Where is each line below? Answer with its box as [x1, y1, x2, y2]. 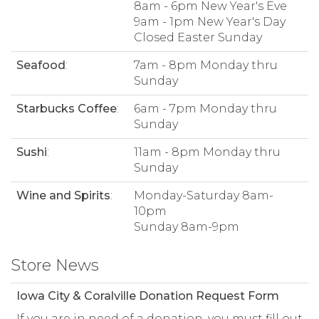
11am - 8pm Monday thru [134, 145, 281, 159]
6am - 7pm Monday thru [134, 102, 277, 116]
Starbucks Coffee [16, 102, 117, 116]
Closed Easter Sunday [134, 31, 262, 45]
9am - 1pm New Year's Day [134, 15, 286, 29]
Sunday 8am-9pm [134, 220, 239, 234]
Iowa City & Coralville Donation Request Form [16, 289, 279, 303]
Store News [11, 256, 99, 276]
